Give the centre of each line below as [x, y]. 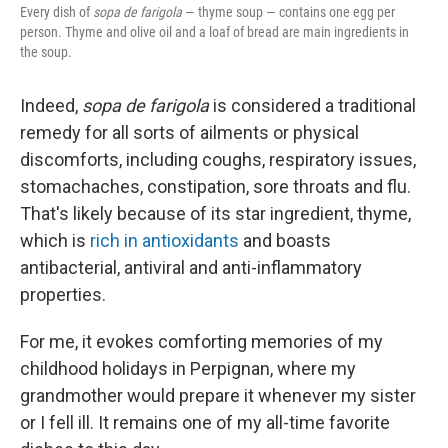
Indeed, [51, 105]
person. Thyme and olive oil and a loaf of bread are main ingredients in [214, 32]
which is [55, 240]
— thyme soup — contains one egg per [288, 12]
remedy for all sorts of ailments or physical [189, 132]
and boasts [285, 240]
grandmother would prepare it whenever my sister [218, 395]
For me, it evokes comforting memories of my [201, 341]
